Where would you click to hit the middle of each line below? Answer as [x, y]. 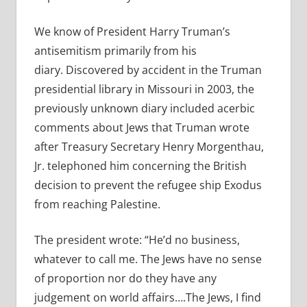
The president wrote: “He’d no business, [137, 240]
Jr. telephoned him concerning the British [140, 166]
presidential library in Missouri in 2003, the [144, 89]
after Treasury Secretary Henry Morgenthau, [149, 147]
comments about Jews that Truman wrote [142, 128]
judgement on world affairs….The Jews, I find [147, 298]
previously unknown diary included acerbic [144, 109]
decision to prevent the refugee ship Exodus [148, 185]
